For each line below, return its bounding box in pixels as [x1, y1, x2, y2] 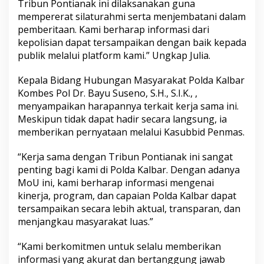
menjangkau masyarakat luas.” [18, 215, 153, 229]
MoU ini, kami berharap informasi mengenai [18, 176, 214, 190]
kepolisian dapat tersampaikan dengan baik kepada [18, 36, 246, 49]
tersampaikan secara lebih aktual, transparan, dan [18, 202, 240, 216]
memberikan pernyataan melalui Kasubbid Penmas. [18, 126, 245, 139]
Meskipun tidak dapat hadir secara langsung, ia [18, 113, 227, 126]
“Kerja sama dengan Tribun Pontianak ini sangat [18, 150, 233, 164]
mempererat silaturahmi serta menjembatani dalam [18, 10, 246, 24]
